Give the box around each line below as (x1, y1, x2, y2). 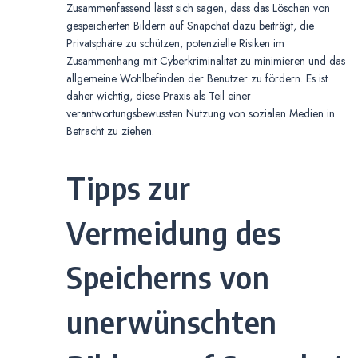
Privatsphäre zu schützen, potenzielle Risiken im (66, 35, 284, 52)
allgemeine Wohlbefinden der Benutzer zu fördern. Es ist (66, 70, 328, 87)
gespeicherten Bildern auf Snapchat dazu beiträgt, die (66, 18, 314, 34)
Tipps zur (66, 169, 191, 207)
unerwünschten (66, 303, 277, 341)
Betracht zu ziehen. (66, 123, 154, 140)
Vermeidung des (66, 213, 281, 252)
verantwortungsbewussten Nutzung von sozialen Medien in (66, 105, 335, 122)
